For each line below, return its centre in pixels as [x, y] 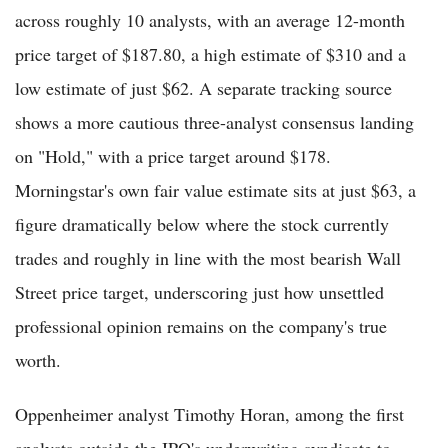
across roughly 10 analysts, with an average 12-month [210, 19]
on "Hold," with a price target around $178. [173, 155]
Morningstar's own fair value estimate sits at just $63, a [215, 189]
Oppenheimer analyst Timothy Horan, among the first [209, 413]
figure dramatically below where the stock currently [202, 223]
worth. [38, 359]
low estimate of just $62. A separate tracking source [203, 87]
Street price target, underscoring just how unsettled [199, 291]
